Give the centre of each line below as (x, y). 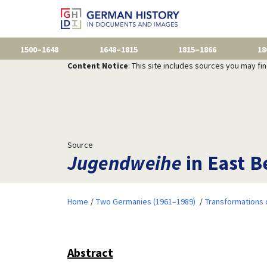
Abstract (90, 252)
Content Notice (97, 65)
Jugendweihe (124, 162)
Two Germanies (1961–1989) (145, 201)
